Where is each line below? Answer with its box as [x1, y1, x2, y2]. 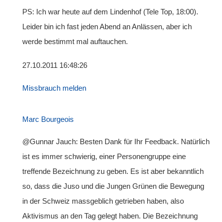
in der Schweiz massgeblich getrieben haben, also [22, 197, 184, 205]
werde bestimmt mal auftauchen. [22, 37, 128, 46]
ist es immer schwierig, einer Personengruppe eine [22, 152, 186, 161]
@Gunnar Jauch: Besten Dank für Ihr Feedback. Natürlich [22, 137, 210, 146]
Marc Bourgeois [22, 115, 74, 123]
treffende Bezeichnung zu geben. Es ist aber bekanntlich [22, 167, 204, 175]
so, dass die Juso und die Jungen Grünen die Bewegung [22, 182, 204, 190]
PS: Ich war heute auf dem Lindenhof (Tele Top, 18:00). [22, 7, 198, 16]
